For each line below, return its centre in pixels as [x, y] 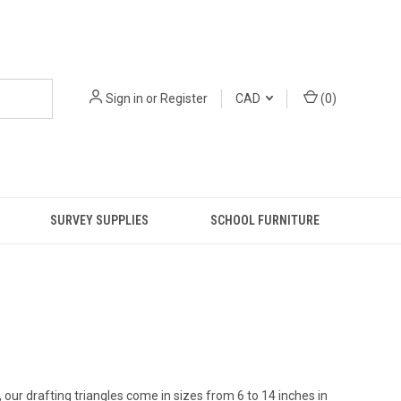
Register [184, 98]
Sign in [124, 98]
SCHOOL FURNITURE [264, 220]
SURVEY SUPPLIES [100, 220]
